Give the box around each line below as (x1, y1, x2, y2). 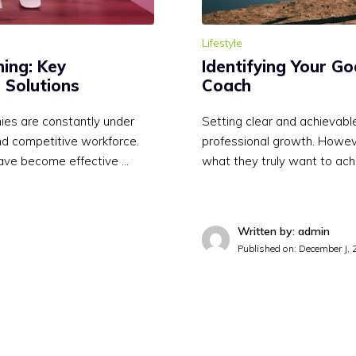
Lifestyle (202, 36, 242, 51)
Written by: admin (238, 224, 330, 239)
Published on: (238, 242, 299, 255)
